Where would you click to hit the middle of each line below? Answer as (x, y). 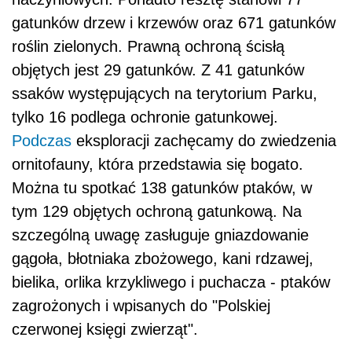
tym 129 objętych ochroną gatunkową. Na (157, 212)
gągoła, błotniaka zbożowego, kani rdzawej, (163, 259)
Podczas (42, 141)
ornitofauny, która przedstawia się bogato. (158, 165)
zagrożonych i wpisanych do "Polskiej (141, 306)
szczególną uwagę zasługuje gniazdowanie (160, 235)
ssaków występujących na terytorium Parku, (165, 94)
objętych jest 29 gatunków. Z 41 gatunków (158, 70)
